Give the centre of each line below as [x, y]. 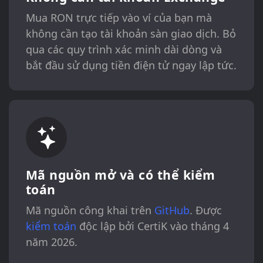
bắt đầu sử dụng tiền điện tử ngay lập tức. [131, 65]
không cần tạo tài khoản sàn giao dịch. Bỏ [131, 34]
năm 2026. [51, 242]
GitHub [172, 210]
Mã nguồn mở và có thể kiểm [120, 175]
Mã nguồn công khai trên [90, 210]
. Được [205, 210]
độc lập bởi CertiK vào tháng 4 [152, 226]
